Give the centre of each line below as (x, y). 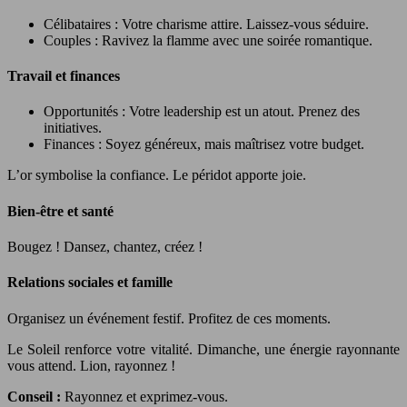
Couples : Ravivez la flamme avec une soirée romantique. (208, 40)
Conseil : (36, 396)
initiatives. (73, 128)
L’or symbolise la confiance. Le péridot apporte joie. (157, 175)
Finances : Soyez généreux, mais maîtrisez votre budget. (204, 144)
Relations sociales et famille (90, 283)
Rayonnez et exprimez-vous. (146, 396)
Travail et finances (64, 76)
